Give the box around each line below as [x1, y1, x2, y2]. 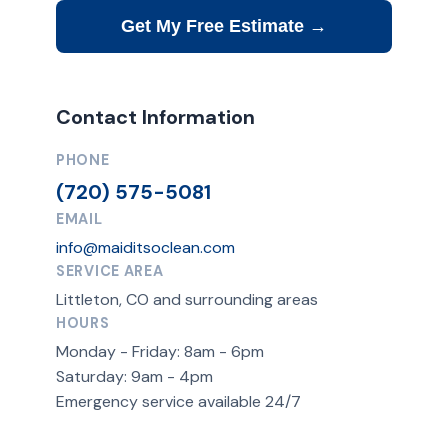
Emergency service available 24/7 [56, 391, 301, 412]
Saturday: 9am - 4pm [56, 366, 213, 387]
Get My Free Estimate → [121, 16, 327, 36]
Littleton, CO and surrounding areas [56, 289, 318, 310]
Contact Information [56, 104, 255, 130]
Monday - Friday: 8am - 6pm [56, 341, 264, 362]
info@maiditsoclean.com [56, 237, 235, 258]
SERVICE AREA [56, 262, 164, 280]
